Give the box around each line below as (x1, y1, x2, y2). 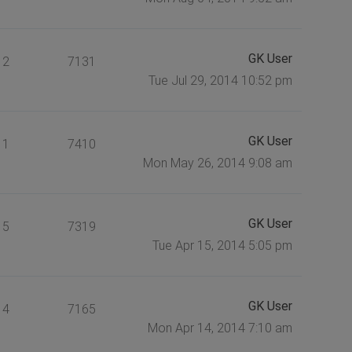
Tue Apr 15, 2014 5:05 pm (152, 237, 292, 253)
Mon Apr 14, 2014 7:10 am (147, 320, 292, 335)
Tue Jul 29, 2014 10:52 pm (148, 72, 292, 88)
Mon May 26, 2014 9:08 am (142, 155, 292, 170)
